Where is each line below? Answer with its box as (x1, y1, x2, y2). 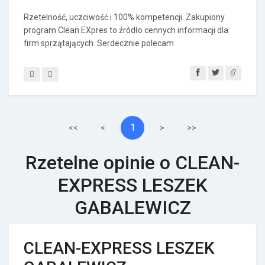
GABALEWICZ (74, 196, 191, 219)
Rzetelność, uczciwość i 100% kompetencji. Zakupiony (24, 12, 225, 22)
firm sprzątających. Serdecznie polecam (24, 38, 174, 48)
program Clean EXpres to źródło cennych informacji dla (24, 25, 228, 35)
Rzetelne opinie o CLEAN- (25, 151, 240, 174)
